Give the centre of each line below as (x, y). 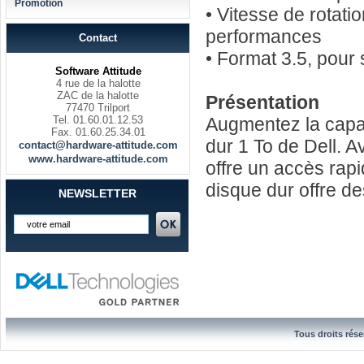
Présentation (262, 102)
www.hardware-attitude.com (98, 159)
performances (264, 37)
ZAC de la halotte (98, 95)
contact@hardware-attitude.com (98, 145)
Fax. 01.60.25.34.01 (98, 132)
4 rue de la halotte (98, 83)
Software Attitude (98, 71)
